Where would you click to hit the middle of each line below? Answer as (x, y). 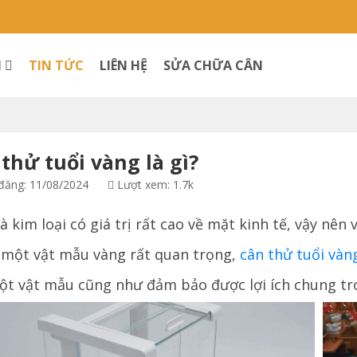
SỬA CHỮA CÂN (214, 65)
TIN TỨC (57, 65)
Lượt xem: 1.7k (153, 184)
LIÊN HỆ (124, 65)
